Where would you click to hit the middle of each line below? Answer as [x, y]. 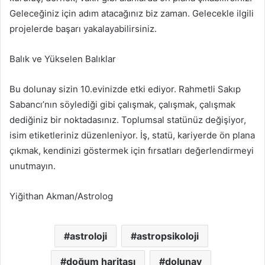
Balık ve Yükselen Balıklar [63, 59]
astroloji [88, 236]
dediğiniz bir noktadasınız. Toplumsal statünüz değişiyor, [128, 120]
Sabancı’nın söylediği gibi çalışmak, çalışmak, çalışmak [122, 105]
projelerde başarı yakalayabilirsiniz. [83, 29]
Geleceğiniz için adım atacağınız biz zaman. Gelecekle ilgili [132, 14]
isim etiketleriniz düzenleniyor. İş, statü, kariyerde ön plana [132, 135]
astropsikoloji [167, 236]
